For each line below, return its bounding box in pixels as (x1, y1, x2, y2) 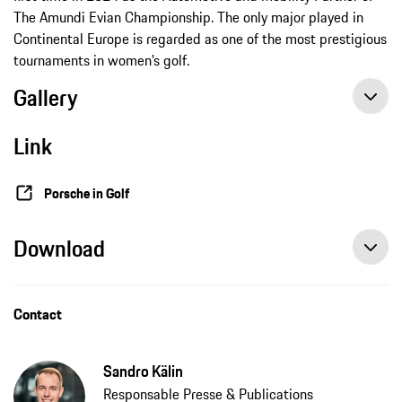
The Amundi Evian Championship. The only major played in (13, 6, 363, 29)
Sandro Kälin (103, 360, 183, 384)
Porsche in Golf (44, 182, 129, 204)
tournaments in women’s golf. (13, 49, 189, 72)
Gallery (13, 81, 78, 116)
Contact (13, 303, 62, 326)
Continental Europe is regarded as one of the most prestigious (13, 28, 387, 50)
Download (13, 232, 105, 267)
